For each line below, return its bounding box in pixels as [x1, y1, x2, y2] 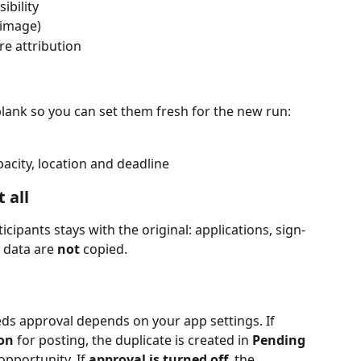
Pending [252, 330, 305, 349]
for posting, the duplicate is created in [14, 330, 252, 349]
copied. [80, 239, 127, 258]
